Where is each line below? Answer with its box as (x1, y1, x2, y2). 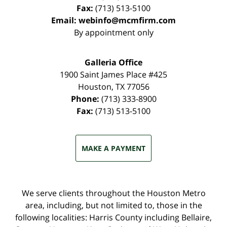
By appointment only (73, 26, 154, 38)
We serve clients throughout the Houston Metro (21, 187, 206, 199)
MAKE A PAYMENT (82, 143, 145, 153)
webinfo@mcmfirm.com (79, 14, 176, 26)
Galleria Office (85, 56, 142, 68)
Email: (51, 14, 79, 26)
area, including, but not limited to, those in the (25, 199, 202, 211)
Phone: (70, 93, 101, 104)
